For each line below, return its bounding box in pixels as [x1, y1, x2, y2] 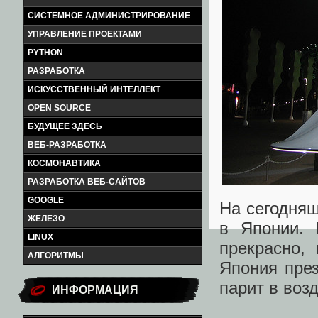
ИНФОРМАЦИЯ [52, 284, 138, 296]
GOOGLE [28, 195, 64, 205]
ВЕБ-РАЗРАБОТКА [28, 140, 106, 150]
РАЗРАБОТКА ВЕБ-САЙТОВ [28, 177, 146, 187]
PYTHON [28, 48, 63, 57]
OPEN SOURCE [28, 103, 91, 113]
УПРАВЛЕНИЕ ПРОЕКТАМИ [28, 29, 142, 39]
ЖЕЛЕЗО [28, 214, 65, 224]
